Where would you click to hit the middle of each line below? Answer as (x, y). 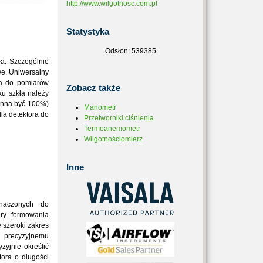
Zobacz (81, 88)
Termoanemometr (112, 129)
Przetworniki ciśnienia (119, 118)
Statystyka (88, 31)
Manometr (100, 107)
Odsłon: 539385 (130, 51)
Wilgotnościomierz (113, 139)
